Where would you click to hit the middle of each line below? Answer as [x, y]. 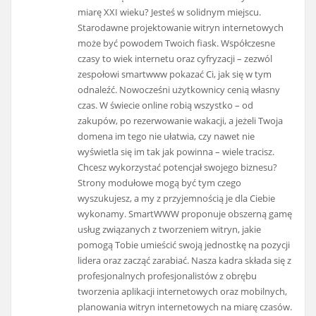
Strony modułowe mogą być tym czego [160, 183]
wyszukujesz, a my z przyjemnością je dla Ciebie [177, 199]
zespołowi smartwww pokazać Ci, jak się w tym [175, 74]
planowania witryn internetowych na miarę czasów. [185, 307]
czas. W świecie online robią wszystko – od [166, 105]
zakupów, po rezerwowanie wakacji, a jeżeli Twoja [181, 121]
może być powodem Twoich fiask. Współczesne [177, 43]
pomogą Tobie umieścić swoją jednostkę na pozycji [184, 245]
